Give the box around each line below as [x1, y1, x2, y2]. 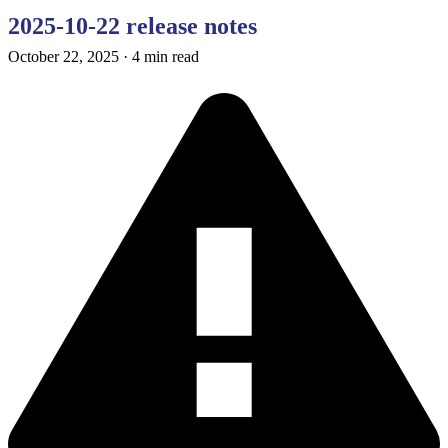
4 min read [132, 48, 199, 66]
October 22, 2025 [8, 48, 119, 66]
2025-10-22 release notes [8, 13, 257, 40]
